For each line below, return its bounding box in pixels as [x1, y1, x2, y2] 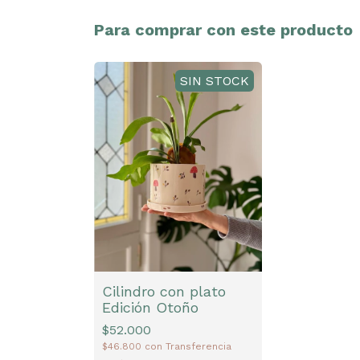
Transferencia [166, 340, 231, 352]
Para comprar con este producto [94, 19, 353, 39]
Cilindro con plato [102, 282, 226, 300]
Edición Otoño [102, 298, 198, 316]
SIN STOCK [180, 72, 249, 88]
